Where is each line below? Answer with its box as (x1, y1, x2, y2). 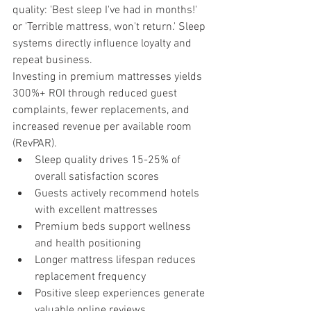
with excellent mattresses (35, 203, 158, 218)
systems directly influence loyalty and (12, 37, 194, 51)
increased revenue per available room (12, 120, 194, 135)
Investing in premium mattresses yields (12, 70, 205, 85)
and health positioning (35, 237, 141, 251)
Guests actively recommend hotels (35, 187, 202, 201)
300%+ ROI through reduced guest (12, 87, 180, 101)
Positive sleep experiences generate (35, 287, 208, 301)
